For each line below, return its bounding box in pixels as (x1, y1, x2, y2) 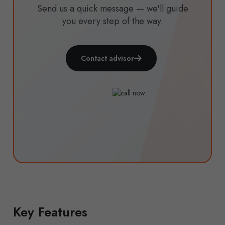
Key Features (13, 203, 87, 221)
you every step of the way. (62, 15, 163, 28)
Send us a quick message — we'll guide (37, 2, 188, 16)
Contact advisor (81, 53, 134, 64)
